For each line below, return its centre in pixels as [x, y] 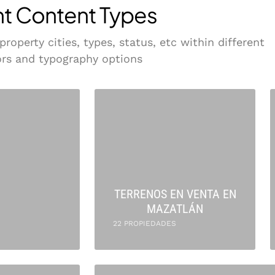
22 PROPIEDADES [145, 223]
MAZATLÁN [175, 209]
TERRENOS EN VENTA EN [175, 194]
